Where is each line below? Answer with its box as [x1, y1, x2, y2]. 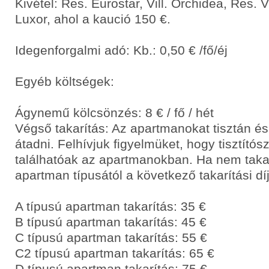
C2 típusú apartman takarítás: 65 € [15, 246, 214, 260]
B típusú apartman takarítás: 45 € [15, 215, 207, 229]
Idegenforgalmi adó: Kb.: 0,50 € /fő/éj [15, 43, 228, 57]
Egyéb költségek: [15, 74, 114, 88]
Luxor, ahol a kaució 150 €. [15, 12, 171, 26]
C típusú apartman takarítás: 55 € [15, 231, 207, 244]
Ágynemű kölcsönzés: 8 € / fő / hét [15, 106, 214, 119]
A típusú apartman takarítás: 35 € [15, 199, 206, 213]
